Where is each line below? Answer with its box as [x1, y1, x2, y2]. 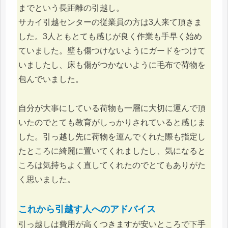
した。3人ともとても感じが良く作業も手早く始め [18, 32, 202, 41]
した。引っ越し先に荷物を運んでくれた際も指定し [18, 132, 206, 141]
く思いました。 [18, 175, 75, 184]
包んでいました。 [18, 74, 83, 83]
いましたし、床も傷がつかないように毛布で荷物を [18, 60, 206, 69]
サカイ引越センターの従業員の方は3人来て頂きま [18, 17, 202, 26]
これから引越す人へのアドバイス [18, 204, 156, 215]
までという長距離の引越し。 [18, 3, 124, 12]
